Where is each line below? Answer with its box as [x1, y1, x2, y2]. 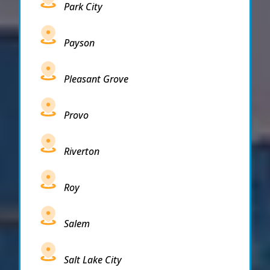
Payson [64, 36, 95, 49]
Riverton [64, 144, 99, 158]
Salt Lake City [64, 253, 122, 266]
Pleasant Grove [64, 72, 128, 86]
